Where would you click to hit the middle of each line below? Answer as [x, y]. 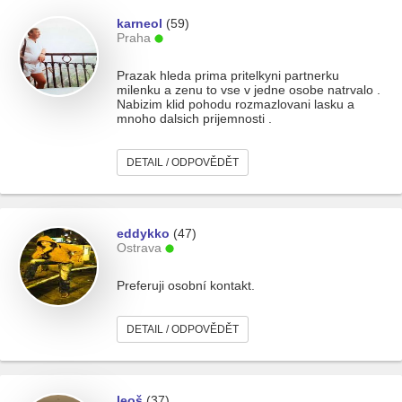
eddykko [143, 233]
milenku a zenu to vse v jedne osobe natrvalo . [249, 90]
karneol [140, 23]
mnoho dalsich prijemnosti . [194, 118]
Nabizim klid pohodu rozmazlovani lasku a [236, 104]
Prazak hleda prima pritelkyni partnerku [228, 75]
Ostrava [139, 248]
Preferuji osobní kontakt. [186, 285]
